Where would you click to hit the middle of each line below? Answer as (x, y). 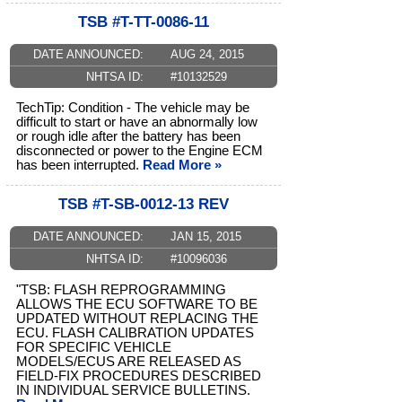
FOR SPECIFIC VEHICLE (94, 348)
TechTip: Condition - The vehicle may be (133, 108)
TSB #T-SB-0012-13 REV (144, 205)
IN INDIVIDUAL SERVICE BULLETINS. (133, 391)
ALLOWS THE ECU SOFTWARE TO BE (137, 305)
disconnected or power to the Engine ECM (140, 151)
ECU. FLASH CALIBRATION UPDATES (135, 333)
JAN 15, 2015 (205, 237)
